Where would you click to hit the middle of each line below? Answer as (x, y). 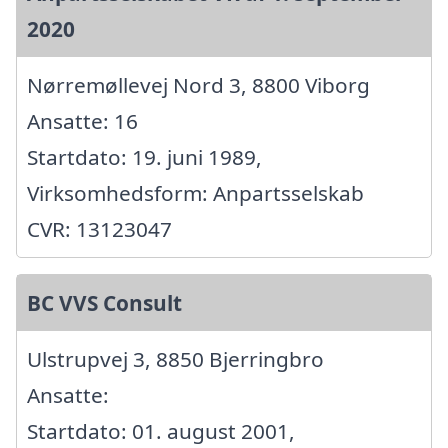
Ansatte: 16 (82, 120)
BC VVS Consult (104, 302)
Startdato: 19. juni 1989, (144, 156)
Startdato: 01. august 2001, (161, 430)
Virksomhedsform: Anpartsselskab (195, 192)
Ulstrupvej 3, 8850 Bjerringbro (175, 358)
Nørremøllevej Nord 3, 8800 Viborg (198, 84)
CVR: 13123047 (99, 228)
